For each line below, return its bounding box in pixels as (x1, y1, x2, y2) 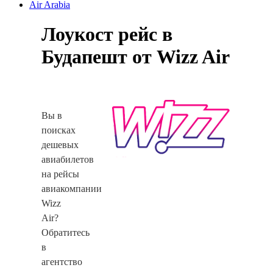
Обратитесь (41, 227, 90, 238)
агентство (41, 256, 82, 267)
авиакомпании (41, 183, 102, 194)
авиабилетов (41, 154, 94, 165)
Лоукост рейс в (41, 23, 172, 46)
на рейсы (41, 168, 79, 179)
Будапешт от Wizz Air (41, 46, 230, 68)
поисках (41, 124, 76, 135)
